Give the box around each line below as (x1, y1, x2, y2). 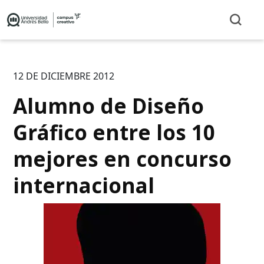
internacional (13, 171, 155, 199)
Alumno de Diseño (13, 91, 204, 120)
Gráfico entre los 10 (13, 118, 216, 146)
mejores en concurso (13, 144, 232, 173)
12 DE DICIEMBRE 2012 (13, 69, 115, 82)
